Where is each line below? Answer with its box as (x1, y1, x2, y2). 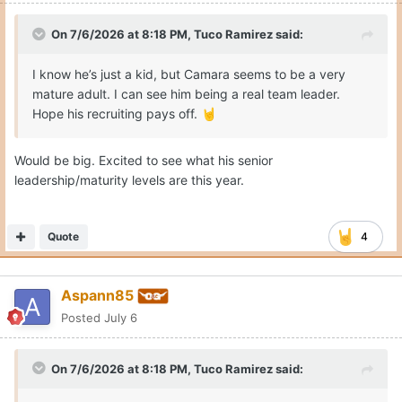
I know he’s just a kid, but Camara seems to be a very (32, 66, 345, 82)
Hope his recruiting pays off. (32, 105, 201, 121)
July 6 (104, 310, 137, 325)
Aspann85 (61, 285, 134, 304)
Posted (61, 310, 104, 325)
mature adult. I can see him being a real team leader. (32, 85, 340, 101)
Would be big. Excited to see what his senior (14, 152, 273, 168)
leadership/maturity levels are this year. (14, 171, 244, 188)
